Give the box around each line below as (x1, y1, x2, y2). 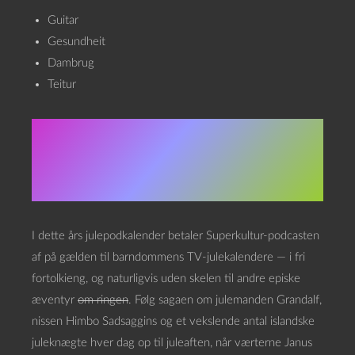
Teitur (48, 78, 76, 90)
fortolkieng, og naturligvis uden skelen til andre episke (32, 273, 300, 284)
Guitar (48, 14, 78, 26)
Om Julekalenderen (32, 125, 286, 154)
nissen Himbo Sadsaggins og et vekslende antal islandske (32, 315, 315, 327)
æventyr (32, 294, 78, 306)
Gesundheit (48, 36, 105, 48)
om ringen (78, 294, 128, 306)
